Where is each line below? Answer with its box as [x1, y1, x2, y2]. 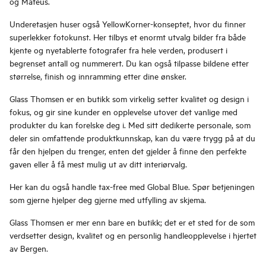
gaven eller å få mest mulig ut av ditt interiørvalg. [9, 158, 187, 170]
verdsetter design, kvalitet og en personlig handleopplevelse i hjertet [9, 229, 256, 241]
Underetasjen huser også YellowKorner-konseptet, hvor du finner [9, 18, 246, 30]
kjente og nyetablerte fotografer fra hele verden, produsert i [9, 44, 227, 56]
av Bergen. [9, 242, 48, 254]
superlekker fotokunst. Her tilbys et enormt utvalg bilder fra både [9, 31, 246, 43]
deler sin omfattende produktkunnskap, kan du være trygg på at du [9, 132, 255, 144]
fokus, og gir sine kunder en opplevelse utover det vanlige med [9, 106, 237, 118]
